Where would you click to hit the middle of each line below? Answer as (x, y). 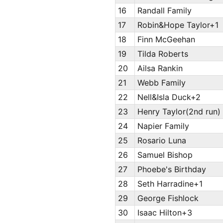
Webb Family (161, 83)
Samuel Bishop (165, 155)
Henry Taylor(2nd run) (179, 112)
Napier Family (163, 126)
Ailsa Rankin (160, 68)
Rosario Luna (162, 141)
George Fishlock (168, 198)
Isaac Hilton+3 (165, 213)
